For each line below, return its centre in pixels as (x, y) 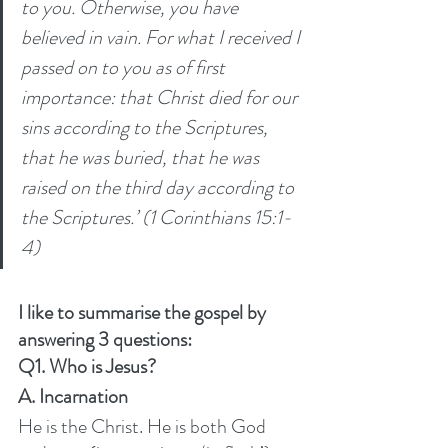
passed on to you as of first (125, 67)
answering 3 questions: (105, 339)
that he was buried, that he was (142, 157)
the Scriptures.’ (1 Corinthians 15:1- (156, 217)
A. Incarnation (73, 396)
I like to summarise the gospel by (144, 312)
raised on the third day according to (159, 187)
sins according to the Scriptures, (146, 127)
